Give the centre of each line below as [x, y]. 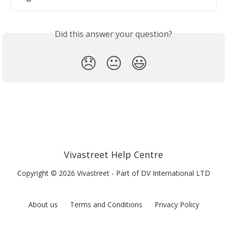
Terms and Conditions [106, 204]
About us [43, 204]
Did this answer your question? [113, 34]
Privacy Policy [177, 204]
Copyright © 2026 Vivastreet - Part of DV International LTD [113, 173]
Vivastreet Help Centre [113, 155]
